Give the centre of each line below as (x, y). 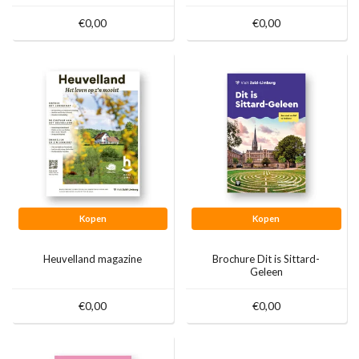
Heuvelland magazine (93, 258)
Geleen (266, 271)
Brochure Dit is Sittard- (266, 258)
